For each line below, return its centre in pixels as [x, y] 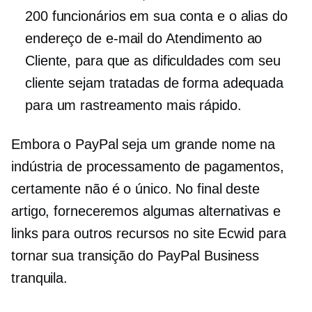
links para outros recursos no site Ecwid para [149, 233]
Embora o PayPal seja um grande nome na [143, 144]
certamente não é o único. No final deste [135, 189]
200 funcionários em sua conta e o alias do [156, 16]
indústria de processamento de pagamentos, [148, 166]
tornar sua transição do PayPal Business [135, 256]
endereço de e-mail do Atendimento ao [144, 38]
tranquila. [40, 278]
